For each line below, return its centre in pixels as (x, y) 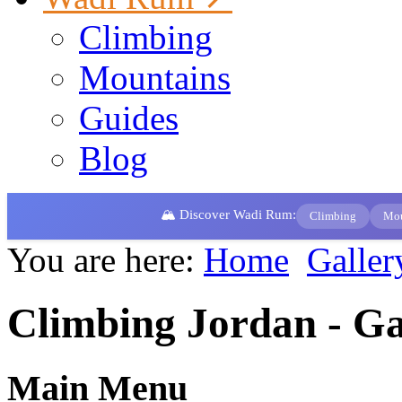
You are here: (105, 259)
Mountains (155, 77)
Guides (129, 118)
